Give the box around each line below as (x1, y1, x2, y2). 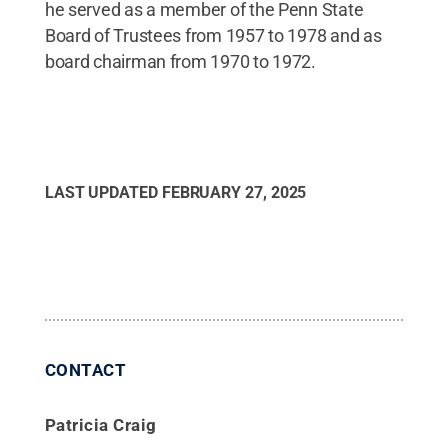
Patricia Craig (44, 414, 157, 435)
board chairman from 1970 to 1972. (44, 50, 316, 72)
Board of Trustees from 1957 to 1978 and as (44, 24, 382, 46)
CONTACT (44, 359, 127, 380)
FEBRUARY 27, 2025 (161, 182, 307, 202)
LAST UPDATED (44, 182, 162, 202)
